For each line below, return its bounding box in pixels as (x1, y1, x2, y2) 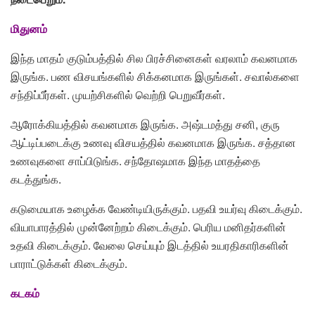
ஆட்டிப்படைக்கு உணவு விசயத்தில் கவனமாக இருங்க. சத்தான (11, 134, 296, 151)
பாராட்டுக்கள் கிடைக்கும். (11, 255, 127, 272)
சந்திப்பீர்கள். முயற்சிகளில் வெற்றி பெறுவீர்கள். (11, 86, 225, 103)
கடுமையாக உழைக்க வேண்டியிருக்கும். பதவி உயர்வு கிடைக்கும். (11, 200, 302, 217)
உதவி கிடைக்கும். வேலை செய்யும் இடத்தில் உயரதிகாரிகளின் (11, 237, 289, 254)
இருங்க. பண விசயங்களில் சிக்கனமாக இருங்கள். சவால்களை (11, 68, 300, 85)
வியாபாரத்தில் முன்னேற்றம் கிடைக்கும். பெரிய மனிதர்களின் (11, 219, 286, 236)
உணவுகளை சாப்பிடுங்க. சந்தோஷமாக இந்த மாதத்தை (11, 153, 260, 169)
